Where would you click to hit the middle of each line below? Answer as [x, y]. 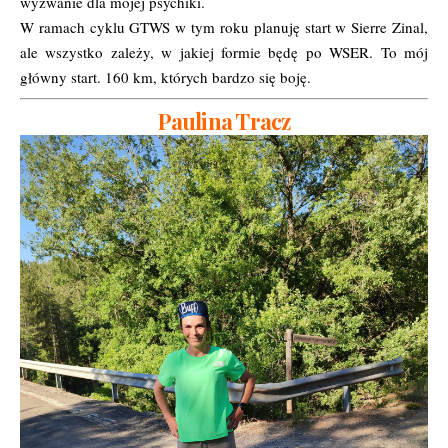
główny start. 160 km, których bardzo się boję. [165, 77]
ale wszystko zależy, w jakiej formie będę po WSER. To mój [224, 52]
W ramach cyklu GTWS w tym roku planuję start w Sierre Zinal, [224, 27]
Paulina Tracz [224, 121]
